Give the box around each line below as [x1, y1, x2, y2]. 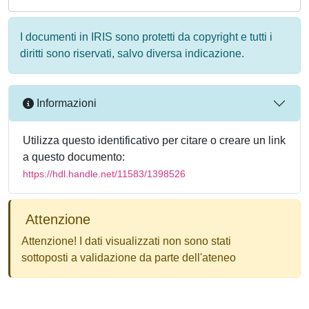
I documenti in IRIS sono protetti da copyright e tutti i [20, 30, 272, 43]
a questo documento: [23, 150, 125, 163]
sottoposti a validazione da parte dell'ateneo [21, 251, 236, 263]
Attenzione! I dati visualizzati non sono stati [21, 235, 231, 247]
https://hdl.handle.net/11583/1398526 [23, 168, 186, 179]
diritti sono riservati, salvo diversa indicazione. [20, 47, 244, 59]
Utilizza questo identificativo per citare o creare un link [23, 134, 286, 146]
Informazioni [34, 97, 97, 110]
